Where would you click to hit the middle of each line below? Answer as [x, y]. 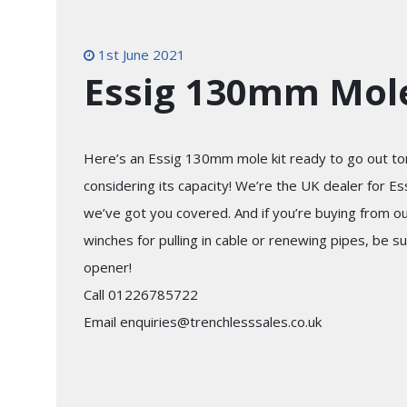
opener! [108, 267]
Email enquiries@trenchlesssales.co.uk [203, 321]
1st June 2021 [140, 54]
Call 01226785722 [141, 294]
